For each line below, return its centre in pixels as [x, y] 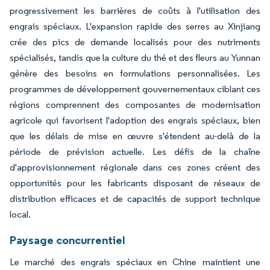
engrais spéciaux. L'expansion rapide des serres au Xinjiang [135, 27]
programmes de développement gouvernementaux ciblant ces [135, 89]
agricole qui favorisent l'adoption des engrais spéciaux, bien [135, 121]
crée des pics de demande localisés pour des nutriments [135, 42]
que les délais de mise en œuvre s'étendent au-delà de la [135, 136]
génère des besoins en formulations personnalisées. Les [135, 74]
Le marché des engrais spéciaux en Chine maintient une [135, 262]
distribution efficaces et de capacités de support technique [135, 199]
